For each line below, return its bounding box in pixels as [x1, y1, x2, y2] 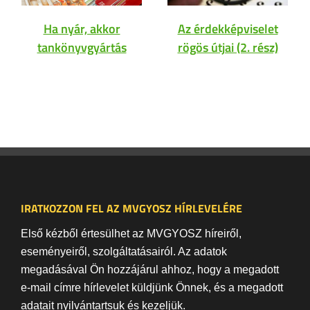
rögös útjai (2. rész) [177, 38, 278, 57]
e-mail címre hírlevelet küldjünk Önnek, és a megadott [21, 281, 283, 293]
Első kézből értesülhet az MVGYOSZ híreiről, [21, 227, 241, 239]
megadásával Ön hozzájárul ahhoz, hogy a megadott [21, 263, 279, 275]
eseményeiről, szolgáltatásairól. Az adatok [21, 245, 227, 257]
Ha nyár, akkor [43, 19, 120, 39]
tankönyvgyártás [37, 38, 127, 57]
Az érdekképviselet [177, 19, 278, 39]
